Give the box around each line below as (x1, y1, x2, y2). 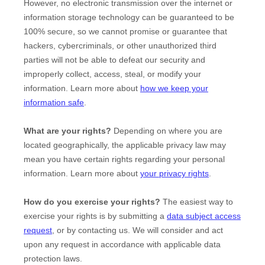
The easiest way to (160, 197, 233, 207)
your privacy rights (140, 169, 209, 179)
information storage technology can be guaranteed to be (24, 12, 234, 22)
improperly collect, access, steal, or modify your (24, 69, 201, 79)
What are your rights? (24, 126, 111, 136)
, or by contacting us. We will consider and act (52, 225, 223, 235)
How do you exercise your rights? (24, 197, 160, 207)
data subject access (167, 211, 241, 221)
